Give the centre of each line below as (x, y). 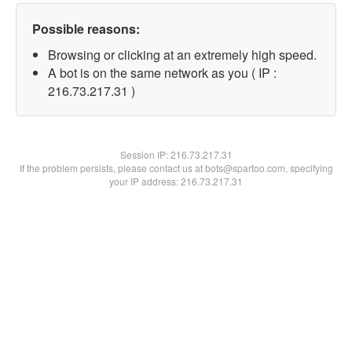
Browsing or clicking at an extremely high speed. (182, 55)
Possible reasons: (86, 29)
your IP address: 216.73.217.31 (176, 181)
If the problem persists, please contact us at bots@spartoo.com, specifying (176, 168)
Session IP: (145, 154)
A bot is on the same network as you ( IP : (162, 73)
